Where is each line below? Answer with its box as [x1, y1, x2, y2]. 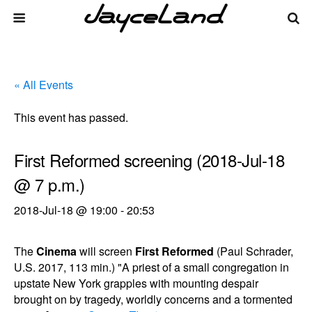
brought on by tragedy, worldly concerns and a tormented [14, 291, 292, 307]
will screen [77, 243, 135, 259]
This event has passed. [14, 109, 128, 125]
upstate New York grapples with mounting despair [14, 275, 258, 291]
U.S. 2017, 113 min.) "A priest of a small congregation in [14, 259, 289, 275]
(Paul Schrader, [214, 243, 293, 259]
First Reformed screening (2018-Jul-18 [14, 148, 285, 172]
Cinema [36, 243, 77, 259]
